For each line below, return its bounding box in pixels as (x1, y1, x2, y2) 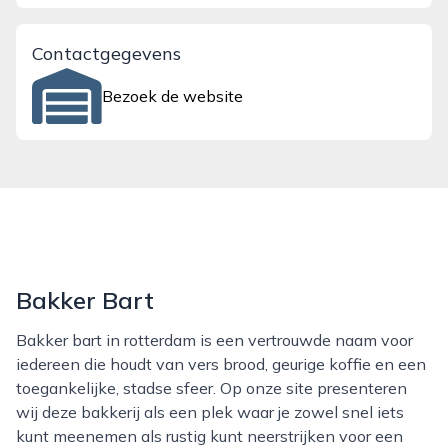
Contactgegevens (32, 42, 181, 65)
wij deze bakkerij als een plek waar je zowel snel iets (16, 402, 404, 422)
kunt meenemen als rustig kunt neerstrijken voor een (16, 426, 403, 446)
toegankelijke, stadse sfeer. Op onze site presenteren (16, 378, 407, 398)
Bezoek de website (102, 86, 244, 106)
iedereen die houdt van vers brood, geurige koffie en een (16, 354, 426, 374)
